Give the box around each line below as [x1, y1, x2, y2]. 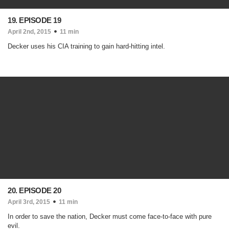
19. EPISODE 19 [8, 16, 61, 25]
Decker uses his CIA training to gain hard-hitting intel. [8, 42, 165, 50]
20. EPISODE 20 [8, 186, 61, 195]
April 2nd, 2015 [8, 28, 51, 35]
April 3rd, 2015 [8, 198, 50, 205]
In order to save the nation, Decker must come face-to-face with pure [8, 213, 212, 220]
